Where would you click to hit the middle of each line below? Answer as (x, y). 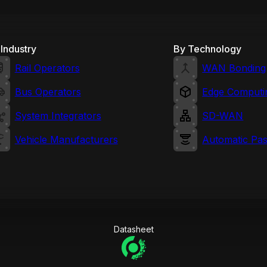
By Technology (208, 49)
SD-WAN (223, 116)
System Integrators (58, 116)
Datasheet (133, 229)
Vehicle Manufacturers (66, 139)
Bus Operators (48, 92)
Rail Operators (47, 68)
